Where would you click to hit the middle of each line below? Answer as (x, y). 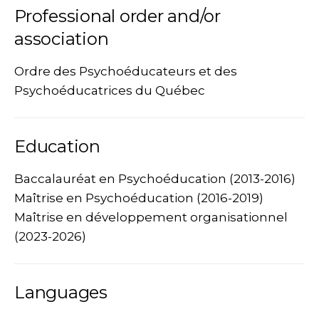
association (62, 39)
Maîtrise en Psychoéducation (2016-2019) (139, 198)
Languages (61, 292)
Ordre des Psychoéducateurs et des (126, 71)
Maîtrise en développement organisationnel (151, 217)
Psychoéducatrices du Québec (110, 90)
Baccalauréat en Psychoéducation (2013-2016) (155, 179)
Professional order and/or (117, 16)
